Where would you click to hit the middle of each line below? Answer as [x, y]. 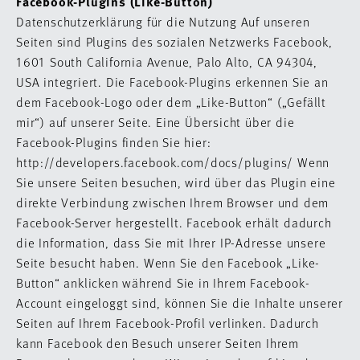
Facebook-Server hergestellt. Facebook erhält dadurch [174, 222]
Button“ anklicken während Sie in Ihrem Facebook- [163, 282]
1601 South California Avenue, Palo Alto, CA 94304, [167, 61]
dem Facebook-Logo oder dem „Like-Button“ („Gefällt [171, 102]
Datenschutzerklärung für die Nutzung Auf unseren [163, 21]
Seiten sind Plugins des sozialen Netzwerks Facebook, [174, 41]
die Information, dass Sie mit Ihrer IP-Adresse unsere [171, 242]
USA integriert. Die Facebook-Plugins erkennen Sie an [172, 82]
